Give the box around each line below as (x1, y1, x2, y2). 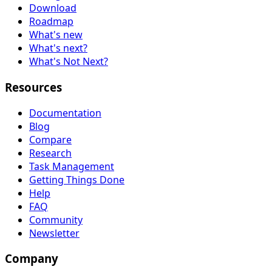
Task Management (29, 159, 114, 173)
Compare (29, 132, 72, 146)
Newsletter (29, 226, 80, 240)
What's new (29, 28, 83, 42)
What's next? (29, 41, 87, 55)
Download (29, 1, 76, 15)
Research (29, 146, 72, 160)
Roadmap (29, 15, 73, 29)
